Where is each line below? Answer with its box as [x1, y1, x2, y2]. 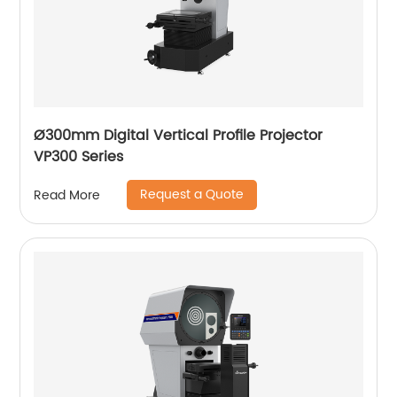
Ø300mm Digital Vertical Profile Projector [34, 124, 323, 147]
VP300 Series [34, 145, 124, 168]
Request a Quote [140, 184, 245, 205]
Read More [34, 184, 101, 206]
